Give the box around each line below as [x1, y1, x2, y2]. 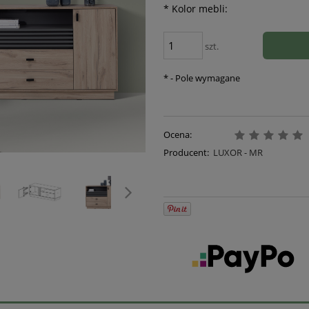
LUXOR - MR [213, 146, 263, 159]
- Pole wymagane [168, 72, 240, 85]
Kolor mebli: [168, 2, 228, 16]
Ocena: [163, 128, 192, 141]
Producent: [163, 146, 209, 159]
